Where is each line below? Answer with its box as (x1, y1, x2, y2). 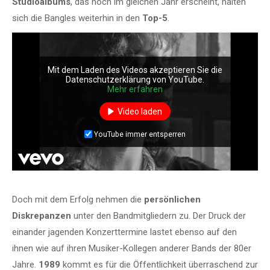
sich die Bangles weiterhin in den (12, 12, 142, 24)
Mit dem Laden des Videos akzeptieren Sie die (48, 64, 222, 75)
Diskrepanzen (12, 210, 71, 222)
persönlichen (144, 194, 201, 206)
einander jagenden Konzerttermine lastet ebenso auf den (12, 227, 237, 238)
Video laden (118, 106, 162, 116)
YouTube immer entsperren (94, 130, 186, 139)
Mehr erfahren (107, 84, 163, 94)
